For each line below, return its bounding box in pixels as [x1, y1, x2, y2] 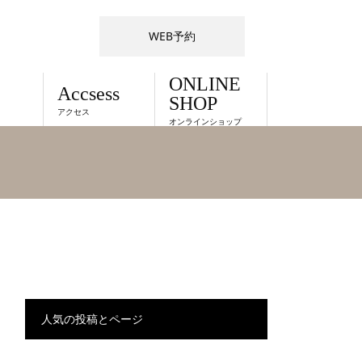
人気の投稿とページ [41, 311, 143, 326]
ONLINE [169, 73, 242, 95]
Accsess [57, 82, 120, 104]
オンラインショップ [169, 115, 242, 127]
